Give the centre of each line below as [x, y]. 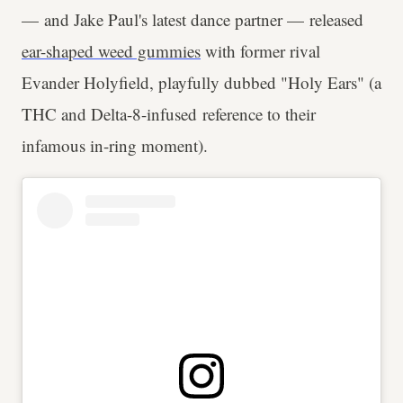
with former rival [260, 51]
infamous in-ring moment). [115, 146]
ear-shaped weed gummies [111, 51]
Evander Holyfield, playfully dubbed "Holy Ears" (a [201, 83]
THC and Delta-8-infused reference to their [169, 114]
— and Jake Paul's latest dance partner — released [193, 20]
